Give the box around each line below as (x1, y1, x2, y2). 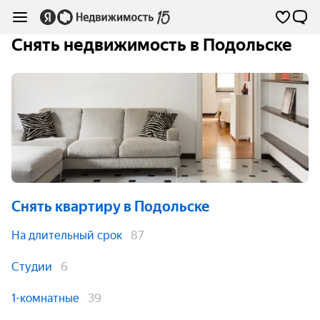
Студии (11, 260, 52, 274)
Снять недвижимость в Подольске (11, 35, 292, 55)
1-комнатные (11, 291, 79, 305)
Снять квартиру (11, 198, 121, 215)
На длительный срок (11, 229, 122, 242)
